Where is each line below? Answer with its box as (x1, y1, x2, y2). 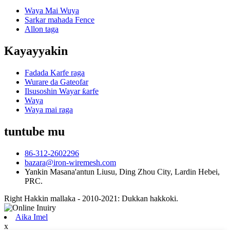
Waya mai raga (25, 105, 73, 114)
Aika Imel (15, 212, 48, 221)
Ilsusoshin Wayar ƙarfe (25, 87, 99, 96)
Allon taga (25, 25, 59, 34)
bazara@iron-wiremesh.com (25, 158, 116, 167)
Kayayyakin (4, 44, 68, 58)
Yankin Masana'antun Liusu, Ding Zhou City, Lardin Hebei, (25, 167, 220, 176)
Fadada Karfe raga (25, 68, 85, 78)
